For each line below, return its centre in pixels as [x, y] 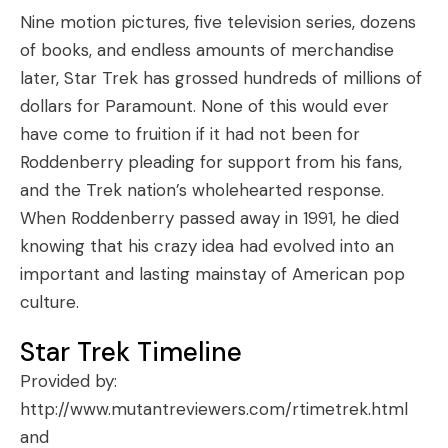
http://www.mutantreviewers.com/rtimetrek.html [214, 409]
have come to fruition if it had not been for [190, 134]
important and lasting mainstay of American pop [212, 274]
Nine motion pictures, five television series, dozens [218, 22]
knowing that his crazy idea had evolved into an [207, 246]
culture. [49, 302]
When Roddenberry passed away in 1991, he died [209, 218]
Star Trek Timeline [131, 352]
